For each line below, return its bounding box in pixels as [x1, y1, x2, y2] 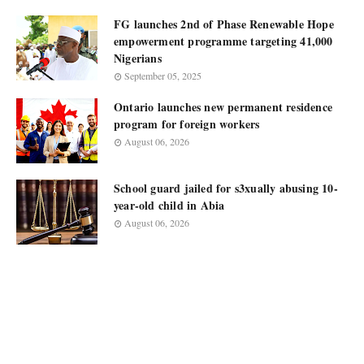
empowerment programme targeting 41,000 [114, 32, 333, 50]
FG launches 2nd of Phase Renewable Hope [114, 15, 334, 32]
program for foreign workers [114, 115, 260, 132]
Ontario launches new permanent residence [114, 98, 332, 115]
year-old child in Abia [114, 197, 225, 214]
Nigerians [114, 50, 162, 67]
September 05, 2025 [124, 69, 201, 82]
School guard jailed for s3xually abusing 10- [114, 180, 338, 197]
